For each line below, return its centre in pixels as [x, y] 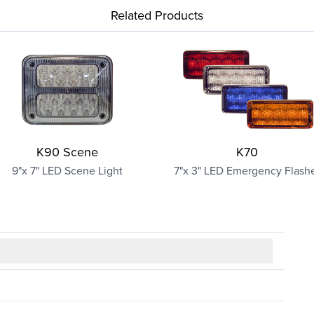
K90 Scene [67, 152]
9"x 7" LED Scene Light [67, 170]
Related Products [157, 15]
